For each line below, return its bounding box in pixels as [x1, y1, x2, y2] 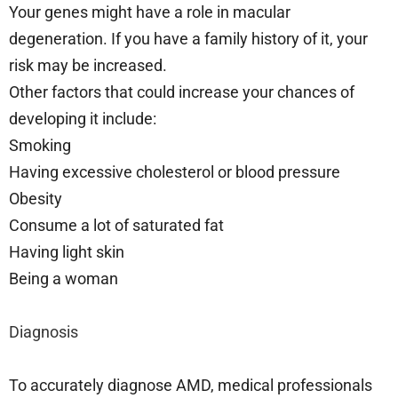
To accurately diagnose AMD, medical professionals [9, 375, 372, 394]
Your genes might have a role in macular [9, 2, 291, 21]
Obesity [9, 188, 66, 208]
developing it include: [9, 108, 160, 128]
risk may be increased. [9, 55, 171, 75]
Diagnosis [9, 322, 82, 341]
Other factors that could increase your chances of [9, 82, 354, 101]
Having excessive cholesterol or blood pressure [9, 162, 344, 181]
